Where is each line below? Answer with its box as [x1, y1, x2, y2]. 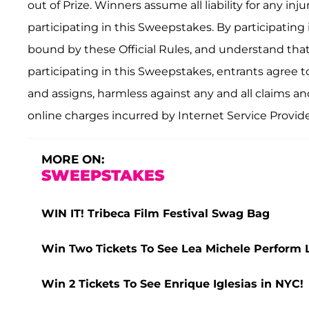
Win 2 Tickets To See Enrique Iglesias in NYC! [41, 277, 303, 291]
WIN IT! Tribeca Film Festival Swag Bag [41, 207, 270, 221]
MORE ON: [41, 152, 104, 167]
